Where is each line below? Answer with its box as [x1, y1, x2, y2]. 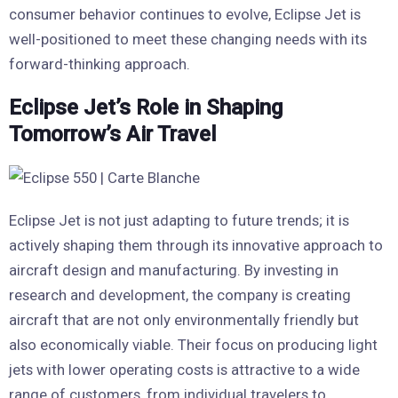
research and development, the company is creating [9, 285, 351, 304]
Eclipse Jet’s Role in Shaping [9, 95, 283, 121]
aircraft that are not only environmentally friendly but [9, 310, 359, 329]
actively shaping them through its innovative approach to [9, 235, 383, 254]
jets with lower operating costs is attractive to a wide [9, 360, 360, 378]
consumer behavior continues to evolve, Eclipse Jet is [9, 5, 361, 24]
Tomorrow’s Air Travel [9, 122, 216, 147]
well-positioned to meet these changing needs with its [9, 30, 367, 49]
